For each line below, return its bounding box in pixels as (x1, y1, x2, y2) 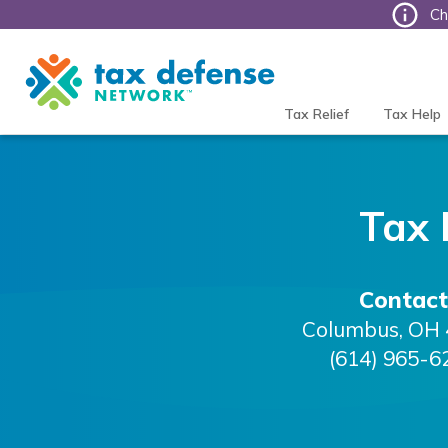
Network (25, 79, 88, 99)
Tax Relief (283, 105, 349, 123)
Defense (25, 59, 87, 79)
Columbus (301, 315, 399, 342)
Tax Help (382, 105, 441, 123)
